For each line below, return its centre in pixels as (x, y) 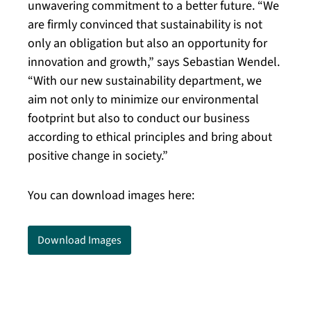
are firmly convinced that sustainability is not (145, 25)
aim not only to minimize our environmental (143, 100)
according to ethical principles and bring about (150, 137)
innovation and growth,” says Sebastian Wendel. (154, 62)
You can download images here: (111, 196)
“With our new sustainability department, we (145, 81)
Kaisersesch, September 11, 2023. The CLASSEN (152, 277)
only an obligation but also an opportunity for (148, 44)
